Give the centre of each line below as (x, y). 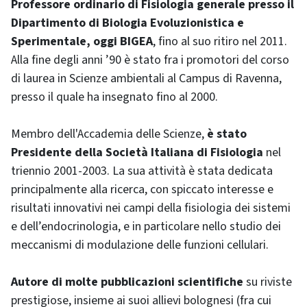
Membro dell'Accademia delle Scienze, (109, 134)
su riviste (268, 282)
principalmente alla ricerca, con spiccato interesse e (142, 190)
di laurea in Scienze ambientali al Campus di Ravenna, (146, 79)
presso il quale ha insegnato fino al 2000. (114, 97)
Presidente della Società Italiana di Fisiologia (137, 153)
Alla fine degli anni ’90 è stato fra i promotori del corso (150, 60)
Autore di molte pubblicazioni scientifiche (127, 282)
